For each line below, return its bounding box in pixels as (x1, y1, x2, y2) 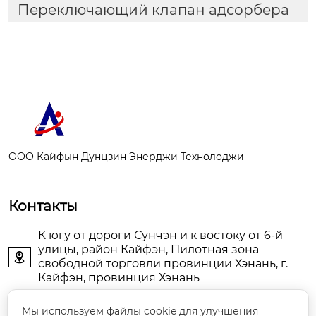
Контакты (8, 197, 78, 215)
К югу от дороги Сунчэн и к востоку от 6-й (38, 229, 283, 243)
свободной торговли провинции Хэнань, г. (38, 257, 288, 271)
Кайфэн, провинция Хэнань (38, 271, 200, 285)
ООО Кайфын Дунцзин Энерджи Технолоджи (8, 150, 244, 164)
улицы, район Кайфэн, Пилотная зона (38, 243, 259, 257)
